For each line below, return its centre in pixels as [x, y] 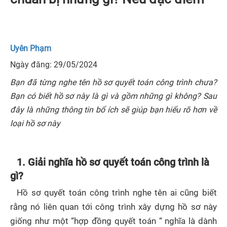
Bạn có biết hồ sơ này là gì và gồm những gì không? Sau [113, 96]
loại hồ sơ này [35, 123]
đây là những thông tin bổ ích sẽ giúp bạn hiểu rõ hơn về [113, 110]
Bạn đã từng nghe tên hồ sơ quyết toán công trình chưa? [113, 82]
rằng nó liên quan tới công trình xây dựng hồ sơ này [113, 207]
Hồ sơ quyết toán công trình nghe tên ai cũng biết [117, 193]
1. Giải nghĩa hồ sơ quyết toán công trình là [113, 162]
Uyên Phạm [31, 48]
